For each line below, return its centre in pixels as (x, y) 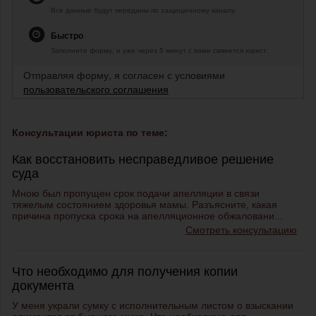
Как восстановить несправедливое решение (143, 160)
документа (43, 286)
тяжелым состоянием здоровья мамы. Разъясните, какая (145, 205)
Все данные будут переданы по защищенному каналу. (144, 10)
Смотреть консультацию (241, 230)
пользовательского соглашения (96, 89)
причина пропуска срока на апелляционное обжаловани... (147, 216)
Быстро (67, 36)
